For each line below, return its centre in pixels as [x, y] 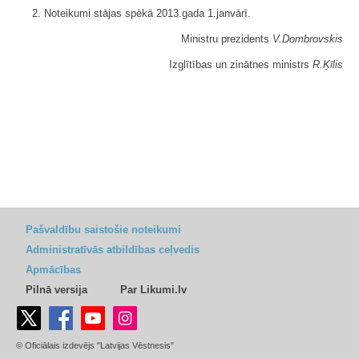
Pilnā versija [56, 290]
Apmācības [53, 270]
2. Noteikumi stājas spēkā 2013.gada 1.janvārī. [141, 13]
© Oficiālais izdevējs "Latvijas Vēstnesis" [95, 345]
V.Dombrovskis [308, 38]
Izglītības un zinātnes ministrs [241, 64]
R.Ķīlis [328, 64]
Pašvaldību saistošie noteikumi [103, 230]
